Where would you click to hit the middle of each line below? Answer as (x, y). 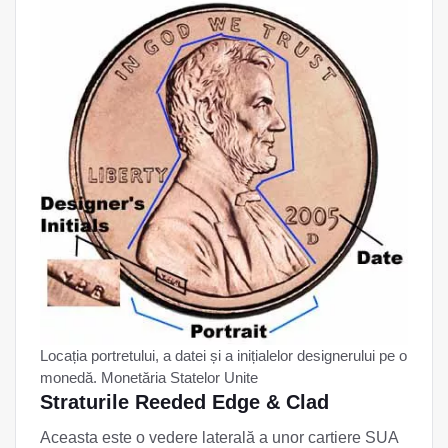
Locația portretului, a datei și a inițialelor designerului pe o (223, 355)
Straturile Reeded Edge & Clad (184, 401)
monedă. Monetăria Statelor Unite (149, 377)
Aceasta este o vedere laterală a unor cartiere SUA (219, 437)
